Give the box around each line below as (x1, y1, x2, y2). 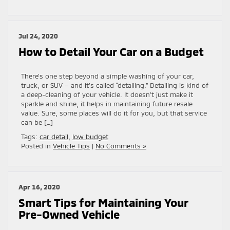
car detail (40, 132, 68, 141)
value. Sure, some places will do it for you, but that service (21, 108, 207, 117)
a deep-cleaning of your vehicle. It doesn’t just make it (21, 90, 193, 99)
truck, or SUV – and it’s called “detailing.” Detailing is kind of (21, 81, 208, 89)
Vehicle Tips (53, 141, 90, 150)
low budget (72, 132, 108, 141)
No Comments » (95, 141, 146, 150)
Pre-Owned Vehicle (18, 207, 120, 221)
